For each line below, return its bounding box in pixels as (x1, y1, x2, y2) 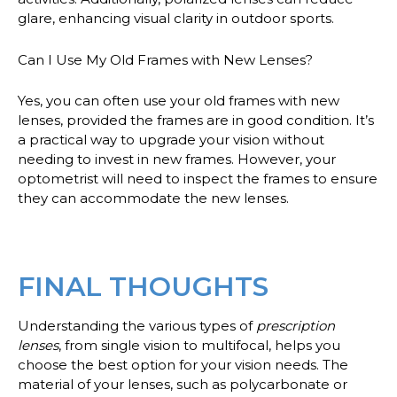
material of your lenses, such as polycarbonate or (18, 375, 347, 393)
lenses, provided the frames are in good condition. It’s (18, 112, 374, 129)
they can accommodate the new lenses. (18, 190, 289, 207)
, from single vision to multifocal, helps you (58, 336, 340, 354)
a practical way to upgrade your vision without (18, 131, 324, 149)
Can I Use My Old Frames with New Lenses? (18, 51, 313, 68)
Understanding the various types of (18, 316, 256, 334)
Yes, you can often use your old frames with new (18, 92, 339, 110)
